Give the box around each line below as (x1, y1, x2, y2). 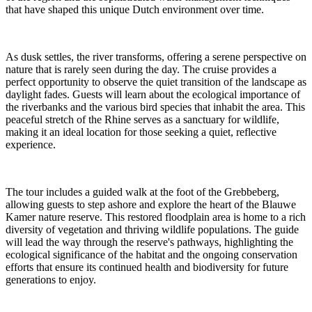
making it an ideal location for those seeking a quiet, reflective (6, 126, 276, 139)
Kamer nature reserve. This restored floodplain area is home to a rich (6, 211, 306, 224)
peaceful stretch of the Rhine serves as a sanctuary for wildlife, (6, 114, 279, 126)
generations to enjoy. (6, 274, 96, 286)
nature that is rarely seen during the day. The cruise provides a (6, 63, 276, 76)
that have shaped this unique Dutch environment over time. (6, 3, 264, 16)
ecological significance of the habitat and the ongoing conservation (6, 249, 297, 261)
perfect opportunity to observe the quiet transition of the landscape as (6, 76, 306, 88)
